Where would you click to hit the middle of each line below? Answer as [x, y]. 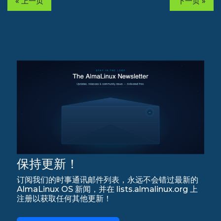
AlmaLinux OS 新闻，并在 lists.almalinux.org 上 [108, 189]
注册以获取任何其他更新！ [64, 198]
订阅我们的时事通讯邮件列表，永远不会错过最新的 [108, 180]
